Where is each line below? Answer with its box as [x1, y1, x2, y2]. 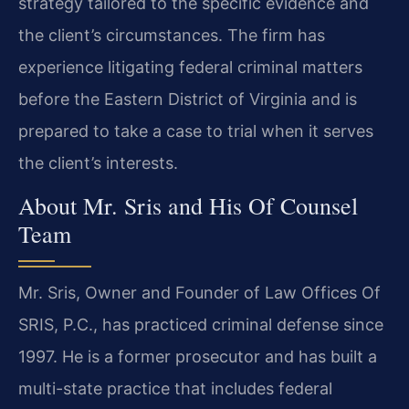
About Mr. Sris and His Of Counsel [18, 189, 358, 221]
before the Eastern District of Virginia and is [18, 89, 357, 109]
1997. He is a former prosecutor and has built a [18, 346, 377, 366]
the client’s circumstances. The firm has [18, 25, 325, 45]
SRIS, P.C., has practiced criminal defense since [18, 314, 383, 334]
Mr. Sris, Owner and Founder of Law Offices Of [18, 282, 381, 302]
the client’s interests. [18, 152, 178, 173]
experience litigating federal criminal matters [18, 57, 362, 77]
